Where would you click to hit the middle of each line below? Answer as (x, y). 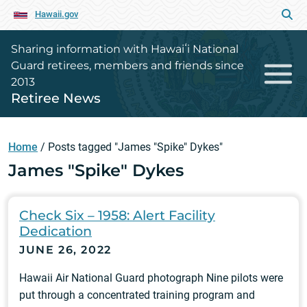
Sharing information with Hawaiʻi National (125, 49)
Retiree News (56, 98)
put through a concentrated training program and (137, 295)
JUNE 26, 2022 (65, 250)
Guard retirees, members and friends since (127, 65)
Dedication (56, 231)
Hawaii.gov (57, 14)
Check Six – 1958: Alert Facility (117, 215)
